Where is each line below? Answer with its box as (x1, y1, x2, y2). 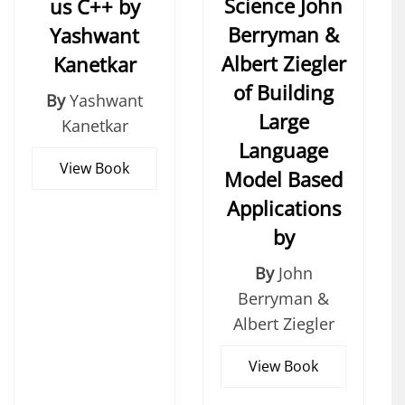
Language (239, 137, 328, 165)
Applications (226, 194, 341, 222)
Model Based (224, 165, 343, 193)
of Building (233, 79, 334, 107)
